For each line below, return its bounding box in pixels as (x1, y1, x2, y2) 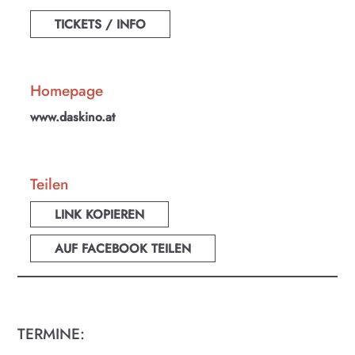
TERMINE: (17, 323, 86, 345)
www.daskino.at (30, 107, 116, 126)
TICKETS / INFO (55, 14, 147, 33)
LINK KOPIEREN (55, 205, 145, 224)
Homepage (30, 80, 104, 102)
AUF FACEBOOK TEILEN (55, 239, 192, 258)
